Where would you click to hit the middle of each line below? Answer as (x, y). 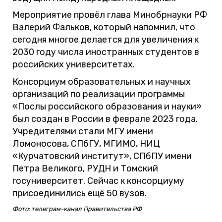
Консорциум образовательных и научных (102, 82)
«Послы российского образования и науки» (107, 107)
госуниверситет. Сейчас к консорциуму (98, 181)
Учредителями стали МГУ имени (83, 132)
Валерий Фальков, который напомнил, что (104, 28)
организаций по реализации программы (99, 94)
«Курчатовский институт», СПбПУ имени (102, 156)
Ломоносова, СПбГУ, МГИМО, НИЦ (86, 144)
